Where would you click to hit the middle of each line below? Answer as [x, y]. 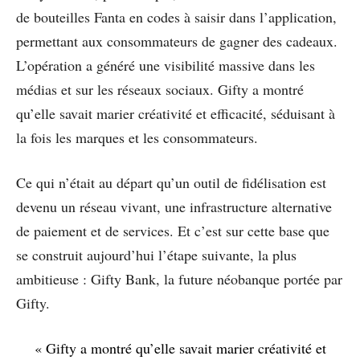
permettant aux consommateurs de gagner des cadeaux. [177, 41]
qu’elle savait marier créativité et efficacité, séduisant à [176, 113]
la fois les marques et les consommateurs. [137, 137]
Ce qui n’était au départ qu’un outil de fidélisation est [171, 182]
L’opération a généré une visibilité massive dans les [166, 65]
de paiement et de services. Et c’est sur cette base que [173, 230]
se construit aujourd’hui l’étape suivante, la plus [156, 254]
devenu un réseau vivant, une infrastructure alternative [174, 206]
